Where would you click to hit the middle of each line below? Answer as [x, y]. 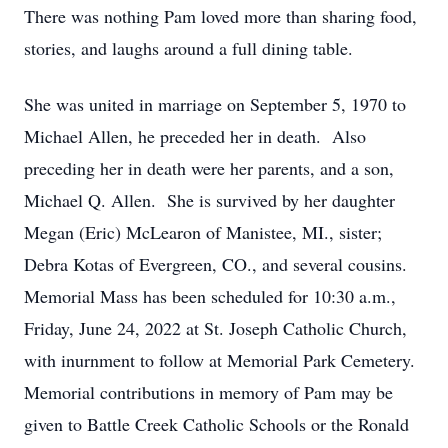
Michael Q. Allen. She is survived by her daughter [209, 200]
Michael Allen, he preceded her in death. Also [195, 136]
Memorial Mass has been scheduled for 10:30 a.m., [210, 296]
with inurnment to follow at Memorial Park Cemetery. [222, 360]
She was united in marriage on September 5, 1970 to [215, 104]
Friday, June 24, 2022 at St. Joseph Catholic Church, [215, 328]
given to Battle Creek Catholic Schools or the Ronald [216, 424]
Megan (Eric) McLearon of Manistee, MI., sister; [203, 232]
